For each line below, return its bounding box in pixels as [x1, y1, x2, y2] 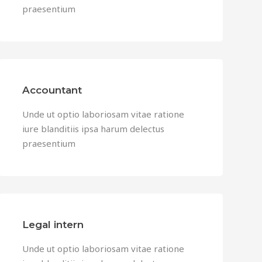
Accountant [22, 84, 82, 96]
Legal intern [22, 219, 84, 230]
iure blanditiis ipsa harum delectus [22, 123, 164, 135]
